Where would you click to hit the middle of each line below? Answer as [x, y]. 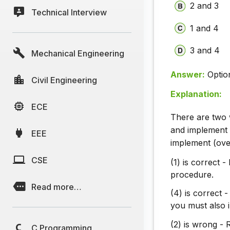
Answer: [188, 75]
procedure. [192, 174]
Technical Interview [69, 12]
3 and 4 [205, 50]
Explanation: [196, 94]
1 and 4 [205, 28]
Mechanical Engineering [78, 53]
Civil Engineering [64, 80]
